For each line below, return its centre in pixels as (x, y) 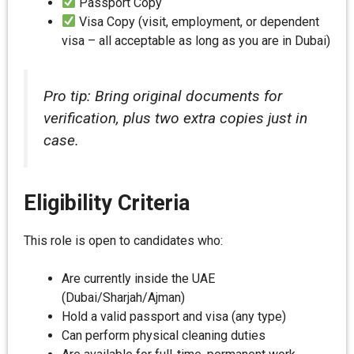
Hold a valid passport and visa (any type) (174, 316)
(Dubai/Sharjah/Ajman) (123, 297)
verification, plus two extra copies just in (175, 118)
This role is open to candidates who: (123, 240)
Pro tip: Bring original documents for (163, 96)
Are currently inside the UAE (138, 278)
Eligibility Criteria (107, 203)
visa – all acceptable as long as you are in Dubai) (196, 40)
